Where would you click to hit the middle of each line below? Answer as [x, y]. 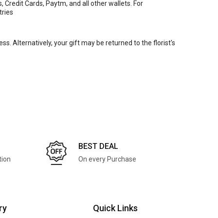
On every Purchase [107, 159]
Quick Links [115, 208]
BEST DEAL [98, 146]
